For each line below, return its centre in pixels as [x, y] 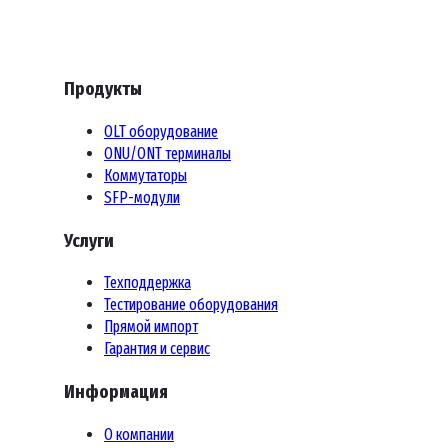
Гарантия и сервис [157, 349]
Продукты [103, 89]
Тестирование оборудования [191, 305]
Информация [116, 392]
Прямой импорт [151, 327]
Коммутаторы [145, 175]
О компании [139, 434]
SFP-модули [142, 197]
